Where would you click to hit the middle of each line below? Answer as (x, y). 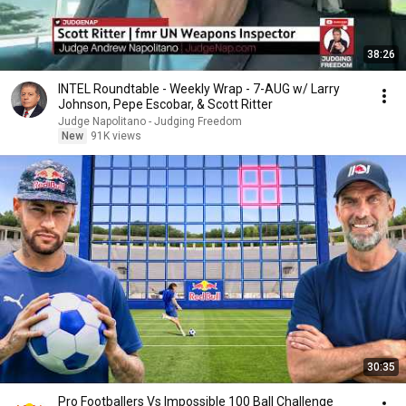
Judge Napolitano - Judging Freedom (150, 121)
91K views (116, 136)
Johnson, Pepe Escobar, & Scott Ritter (165, 104)
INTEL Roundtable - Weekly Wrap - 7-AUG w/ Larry (199, 89)
